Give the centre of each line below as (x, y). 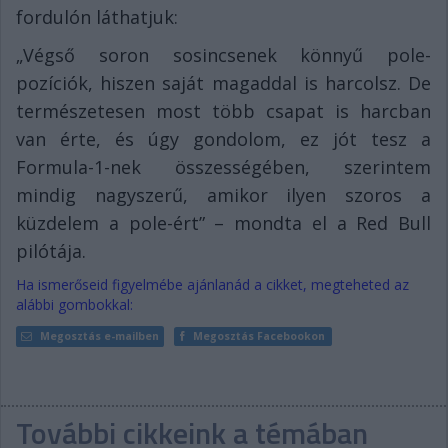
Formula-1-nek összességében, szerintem (223, 166)
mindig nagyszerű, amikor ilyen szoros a (223, 194)
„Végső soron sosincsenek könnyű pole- (223, 54)
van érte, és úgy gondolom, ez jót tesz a (223, 138)
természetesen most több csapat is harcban (223, 110)
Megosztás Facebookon (259, 335)
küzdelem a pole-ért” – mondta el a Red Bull (223, 222)
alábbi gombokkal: (74, 304)
